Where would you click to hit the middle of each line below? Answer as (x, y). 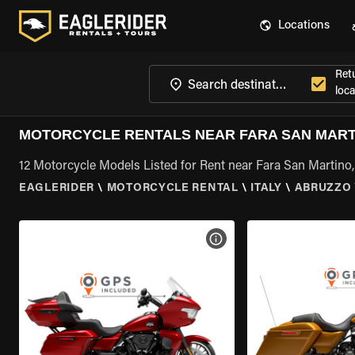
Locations (304, 26)
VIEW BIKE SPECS (265, 239)
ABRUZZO (323, 189)
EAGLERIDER (57, 189)
